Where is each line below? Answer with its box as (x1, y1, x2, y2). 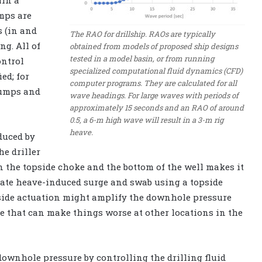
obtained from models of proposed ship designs (70, 41, 238, 52)
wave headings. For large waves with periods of (70, 90, 239, 101)
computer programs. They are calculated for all (70, 78, 237, 89)
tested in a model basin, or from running (70, 53, 214, 64)
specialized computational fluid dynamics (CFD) (70, 65, 243, 77)
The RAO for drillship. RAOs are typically (70, 29, 215, 40)
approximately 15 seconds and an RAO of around (70, 102, 244, 113)
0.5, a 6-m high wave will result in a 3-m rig (70, 115, 223, 126)
